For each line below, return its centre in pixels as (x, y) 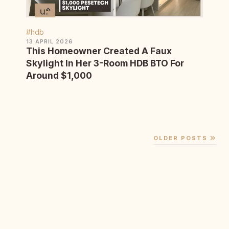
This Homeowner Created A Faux (99, 51)
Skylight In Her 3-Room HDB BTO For (105, 63)
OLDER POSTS (182, 138)
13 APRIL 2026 (50, 42)
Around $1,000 (59, 76)
